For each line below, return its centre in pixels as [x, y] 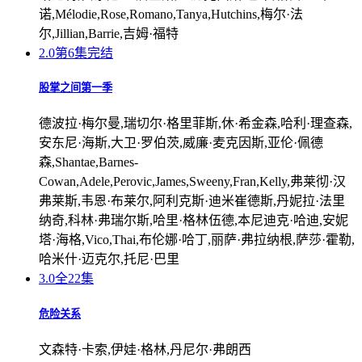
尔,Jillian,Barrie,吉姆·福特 [109, 34]
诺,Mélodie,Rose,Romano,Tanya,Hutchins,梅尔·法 [171, 15]
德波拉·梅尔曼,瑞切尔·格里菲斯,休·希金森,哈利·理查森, [196, 124]
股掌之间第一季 [76, 88]
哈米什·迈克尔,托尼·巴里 [109, 259]
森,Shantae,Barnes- [88, 162]
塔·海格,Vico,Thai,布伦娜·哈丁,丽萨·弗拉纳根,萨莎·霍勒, [197, 240]
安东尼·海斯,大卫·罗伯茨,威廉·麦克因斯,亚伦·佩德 [181, 143]
